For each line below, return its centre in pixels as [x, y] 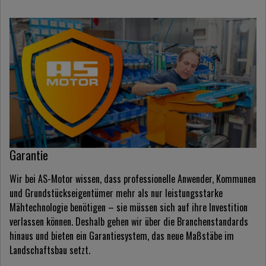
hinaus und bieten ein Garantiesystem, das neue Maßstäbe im [122, 235]
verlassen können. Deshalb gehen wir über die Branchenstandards [129, 221]
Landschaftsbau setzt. [50, 250]
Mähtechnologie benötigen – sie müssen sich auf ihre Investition [129, 207]
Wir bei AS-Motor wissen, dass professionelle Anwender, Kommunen [133, 178]
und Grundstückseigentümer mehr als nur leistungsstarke [116, 193]
